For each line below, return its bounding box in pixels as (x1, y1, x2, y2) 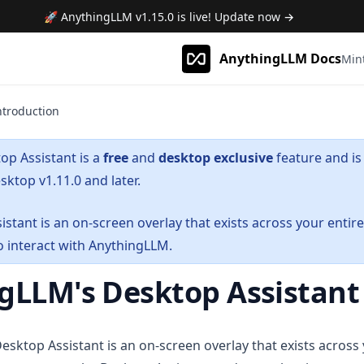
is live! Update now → (174, 8, 295, 24)
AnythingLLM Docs (219, 50, 341, 67)
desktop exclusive (158, 149, 273, 167)
